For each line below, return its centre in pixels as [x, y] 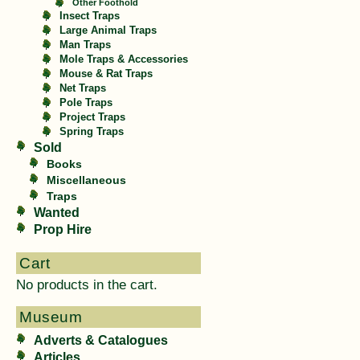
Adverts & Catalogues [101, 340]
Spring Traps [92, 132]
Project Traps [92, 117]
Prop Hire [63, 229]
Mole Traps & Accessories [124, 59]
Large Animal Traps [108, 31]
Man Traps [85, 45]
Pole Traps [86, 103]
